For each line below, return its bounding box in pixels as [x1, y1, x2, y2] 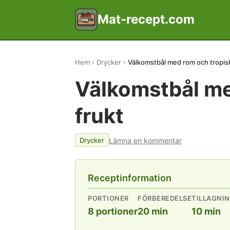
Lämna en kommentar [109, 136, 182, 145]
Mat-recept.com [98, 12, 195, 27]
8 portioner [88, 206, 138, 217]
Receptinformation [88, 172, 171, 183]
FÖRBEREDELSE [138, 194, 191, 202]
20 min [138, 206, 168, 217]
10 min [191, 206, 221, 217]
